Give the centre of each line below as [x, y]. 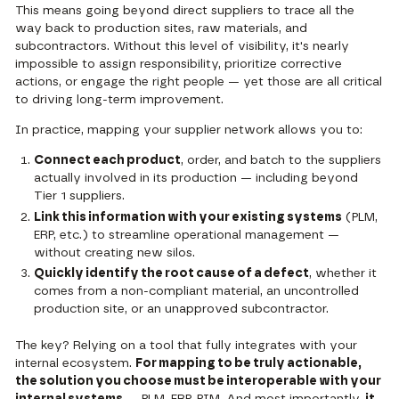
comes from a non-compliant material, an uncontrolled [197, 292]
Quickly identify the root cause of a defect [172, 274]
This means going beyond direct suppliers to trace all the [185, 11]
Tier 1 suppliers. [80, 196]
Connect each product [108, 161]
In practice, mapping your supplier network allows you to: [189, 130]
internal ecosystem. [76, 363]
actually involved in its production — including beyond [196, 179]
